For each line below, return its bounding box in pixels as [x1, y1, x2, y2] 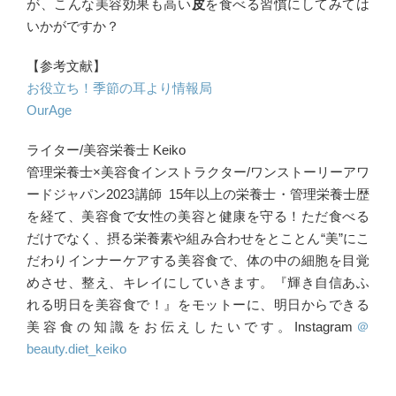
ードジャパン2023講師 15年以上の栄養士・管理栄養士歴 [27, 187, 369, 202]
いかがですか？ [27, 19, 119, 34]
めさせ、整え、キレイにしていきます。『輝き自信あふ [27, 275, 369, 291]
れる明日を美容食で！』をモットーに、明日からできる [27, 297, 369, 313]
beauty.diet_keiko [27, 341, 126, 357]
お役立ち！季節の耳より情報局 [27, 80, 212, 96]
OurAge [27, 103, 72, 118]
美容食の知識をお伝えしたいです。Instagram [27, 319, 354, 335]
